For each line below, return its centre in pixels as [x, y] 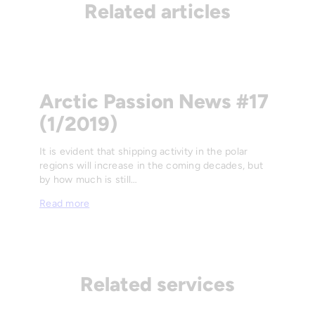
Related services [157, 284]
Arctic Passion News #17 [154, 102]
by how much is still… [89, 180]
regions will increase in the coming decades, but [151, 166]
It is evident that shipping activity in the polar [144, 152]
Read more [65, 204]
